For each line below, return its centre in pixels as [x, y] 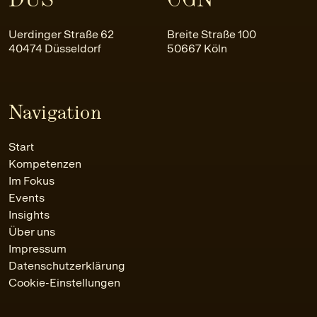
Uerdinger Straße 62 [61, 34]
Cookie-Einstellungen [64, 282]
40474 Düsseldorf [55, 48]
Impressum [38, 248]
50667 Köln [197, 48]
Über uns [32, 231]
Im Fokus [31, 180]
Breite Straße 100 [212, 34]
